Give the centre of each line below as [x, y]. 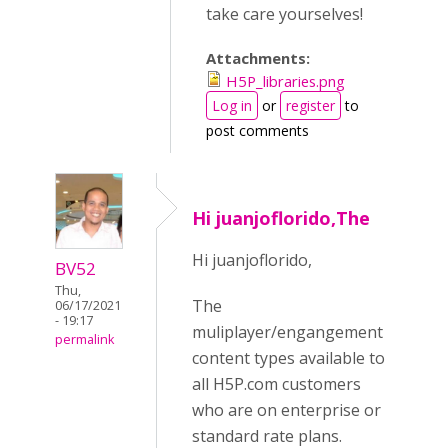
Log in [232, 105]
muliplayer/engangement [287, 332]
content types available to [288, 358]
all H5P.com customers [276, 384]
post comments [257, 130]
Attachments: [260, 58]
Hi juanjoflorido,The [281, 218]
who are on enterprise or [286, 410]
